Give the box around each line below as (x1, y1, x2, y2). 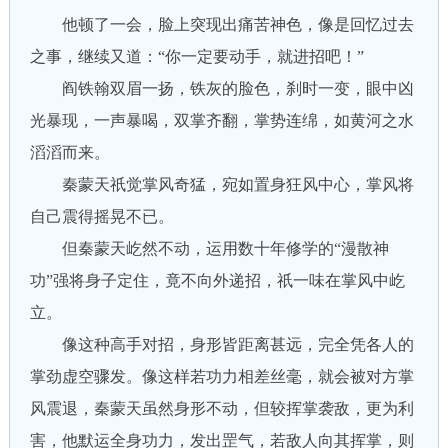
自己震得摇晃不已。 (29, 208, 174, 225)
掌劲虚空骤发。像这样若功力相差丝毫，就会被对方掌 (29, 368, 414, 385)
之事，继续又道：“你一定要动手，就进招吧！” (29, 48, 364, 65)
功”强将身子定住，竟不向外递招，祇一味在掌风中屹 (29, 272, 405, 289)
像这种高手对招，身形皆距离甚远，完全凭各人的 (29, 336, 414, 353)
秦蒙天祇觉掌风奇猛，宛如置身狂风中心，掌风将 (29, 176, 414, 193)
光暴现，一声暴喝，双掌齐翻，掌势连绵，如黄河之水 (29, 112, 414, 129)
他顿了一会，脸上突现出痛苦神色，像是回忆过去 (29, 16, 414, 33)
